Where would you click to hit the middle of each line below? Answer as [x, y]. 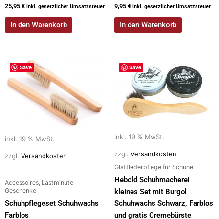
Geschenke [21, 190]
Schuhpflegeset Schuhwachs [52, 203]
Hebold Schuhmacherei [152, 180]
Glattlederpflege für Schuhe [154, 167]
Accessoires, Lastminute [39, 182]
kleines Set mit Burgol [151, 192]
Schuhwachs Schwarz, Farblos [164, 203]
